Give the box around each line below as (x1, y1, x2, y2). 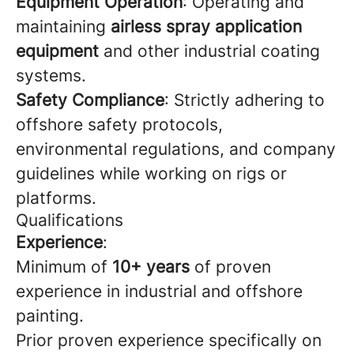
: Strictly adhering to (164, 90, 325, 110)
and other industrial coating (99, 41, 320, 61)
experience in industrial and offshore (16, 281, 303, 301)
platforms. (16, 188, 96, 208)
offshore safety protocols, (16, 115, 223, 134)
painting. (16, 306, 84, 326)
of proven (190, 257, 271, 277)
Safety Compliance (16, 90, 164, 110)
